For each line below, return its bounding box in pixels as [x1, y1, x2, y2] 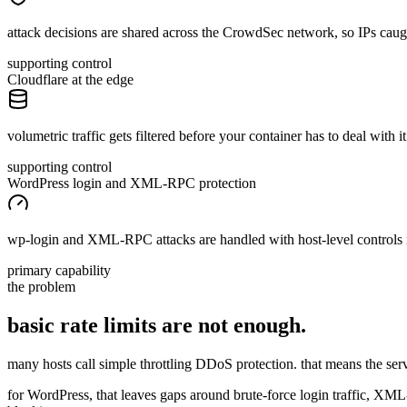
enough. [228, 313, 306, 337]
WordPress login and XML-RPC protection [7, 175, 256, 192]
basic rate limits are [7, 313, 193, 337]
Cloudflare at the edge [7, 72, 134, 88]
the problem [7, 279, 75, 295]
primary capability [7, 263, 111, 279]
